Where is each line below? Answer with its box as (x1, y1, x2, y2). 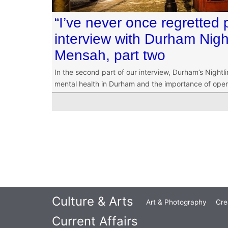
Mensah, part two (54, 47, 165, 63)
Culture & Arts (52, 194, 133, 209)
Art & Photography (146, 198, 207, 207)
